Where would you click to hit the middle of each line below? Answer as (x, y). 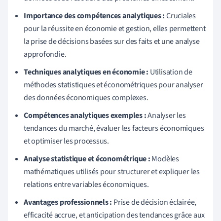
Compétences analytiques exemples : (85, 116)
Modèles (165, 159)
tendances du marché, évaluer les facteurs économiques (114, 129)
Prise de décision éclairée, (154, 203)
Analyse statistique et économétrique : (87, 159)
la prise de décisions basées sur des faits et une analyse (112, 42)
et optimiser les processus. (67, 141)
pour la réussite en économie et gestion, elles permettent (115, 29)
